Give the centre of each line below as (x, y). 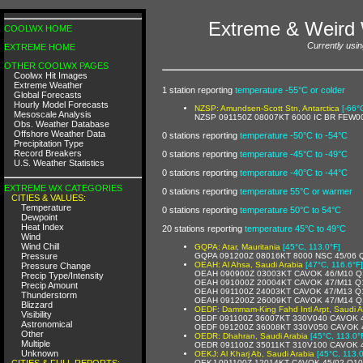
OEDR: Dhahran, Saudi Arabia (251, 335)
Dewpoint (39, 217)
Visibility (36, 314)
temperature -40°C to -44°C (294, 172)
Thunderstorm (49, 295)
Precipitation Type (49, 143)
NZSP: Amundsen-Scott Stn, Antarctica (267, 108)
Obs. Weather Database (62, 124)
